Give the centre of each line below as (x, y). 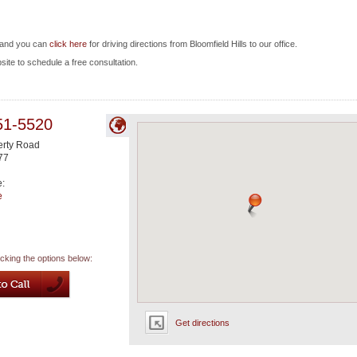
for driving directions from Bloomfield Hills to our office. (192, 44)
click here (68, 44)
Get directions (202, 323)
